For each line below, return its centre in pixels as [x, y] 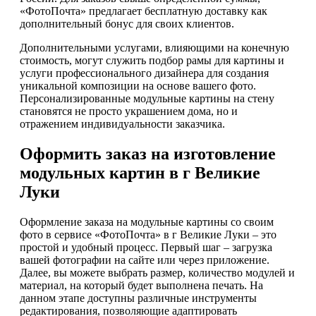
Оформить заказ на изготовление [148, 153]
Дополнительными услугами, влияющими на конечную [154, 48]
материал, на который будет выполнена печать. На [141, 285]
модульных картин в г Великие [140, 172]
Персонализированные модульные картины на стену [147, 99]
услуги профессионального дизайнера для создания [144, 73]
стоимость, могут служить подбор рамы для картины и [152, 61]
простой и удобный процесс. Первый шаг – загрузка [146, 247]
